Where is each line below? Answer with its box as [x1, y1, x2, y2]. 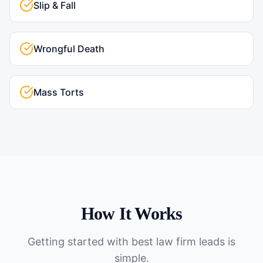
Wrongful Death [33, 43, 104, 55]
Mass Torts [33, 86, 84, 98]
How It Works [80, 204, 183, 223]
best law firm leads [131, 235, 225, 248]
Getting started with [28, 235, 131, 248]
